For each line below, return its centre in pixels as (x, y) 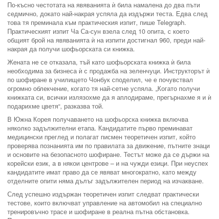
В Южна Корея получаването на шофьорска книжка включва (98, 119)
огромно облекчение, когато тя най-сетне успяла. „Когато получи (104, 88)
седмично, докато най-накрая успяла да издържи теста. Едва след (108, 13)
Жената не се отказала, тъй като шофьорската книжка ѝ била (99, 62)
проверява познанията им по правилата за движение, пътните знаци (109, 145)
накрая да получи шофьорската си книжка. (71, 48)
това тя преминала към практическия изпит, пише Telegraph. (97, 22)
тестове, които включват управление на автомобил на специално (105, 202)
